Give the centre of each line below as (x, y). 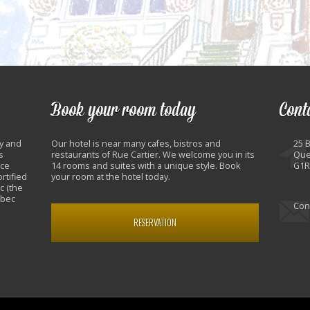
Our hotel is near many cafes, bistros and (136, 143)
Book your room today (124, 111)
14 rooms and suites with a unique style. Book (146, 165)
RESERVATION (155, 222)
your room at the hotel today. (111, 176)
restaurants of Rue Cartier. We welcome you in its (153, 154)
